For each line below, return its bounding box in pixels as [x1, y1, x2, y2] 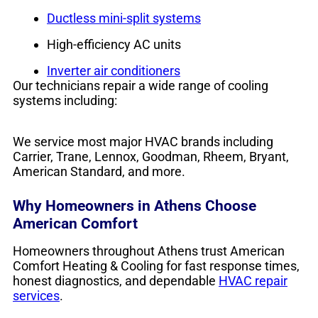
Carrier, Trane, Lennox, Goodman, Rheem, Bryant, [13, 149, 289, 164]
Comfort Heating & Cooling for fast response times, [13, 258, 300, 273]
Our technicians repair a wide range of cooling [13, 78, 268, 93]
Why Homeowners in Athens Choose [13, 197, 256, 214]
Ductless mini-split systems [47, 11, 201, 26]
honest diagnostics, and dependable [13, 273, 219, 288]
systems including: [13, 93, 117, 108]
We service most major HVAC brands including [13, 134, 273, 149]
